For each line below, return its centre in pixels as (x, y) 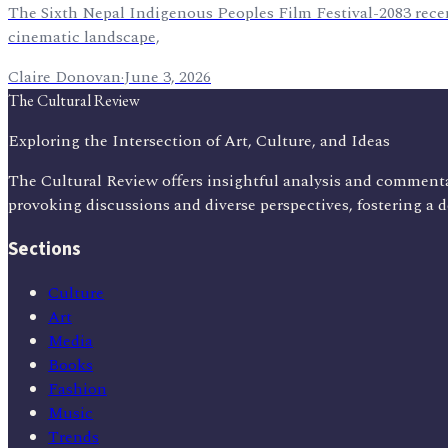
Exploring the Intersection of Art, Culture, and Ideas (199, 141)
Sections (44, 249)
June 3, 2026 (167, 77)
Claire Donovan (64, 77)
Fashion (77, 388)
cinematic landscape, (84, 37)
